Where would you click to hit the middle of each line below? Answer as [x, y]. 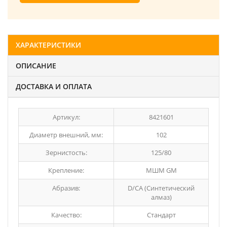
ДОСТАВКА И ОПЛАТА [54, 86]
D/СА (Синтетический [161, 188]
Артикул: [66, 117]
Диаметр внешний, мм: [66, 135]
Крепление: [66, 170]
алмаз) [161, 197]
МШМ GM [161, 170]
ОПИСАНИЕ [36, 66]
